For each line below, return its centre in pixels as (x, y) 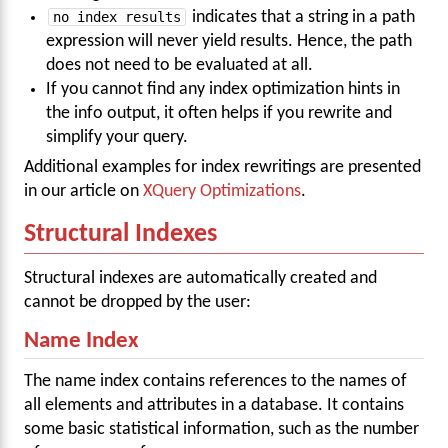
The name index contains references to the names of (215, 382)
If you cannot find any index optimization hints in (223, 89)
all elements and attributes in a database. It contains (214, 406)
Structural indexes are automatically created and (200, 278)
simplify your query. (117, 137)
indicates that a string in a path (302, 17)
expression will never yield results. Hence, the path (229, 41)
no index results (117, 16)
